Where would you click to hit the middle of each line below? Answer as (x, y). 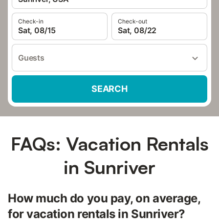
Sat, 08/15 (37, 30)
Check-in (31, 21)
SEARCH (109, 89)
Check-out (132, 21)
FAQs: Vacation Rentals (109, 143)
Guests (31, 58)
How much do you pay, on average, (104, 198)
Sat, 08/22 (137, 30)
